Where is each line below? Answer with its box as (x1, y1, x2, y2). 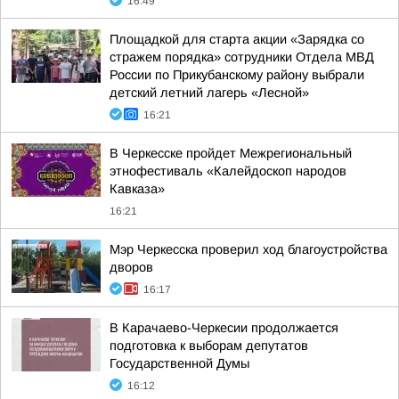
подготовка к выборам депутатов (110, 338, 308, 353)
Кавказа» (110, 182, 165, 196)
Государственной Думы (110, 356, 249, 370)
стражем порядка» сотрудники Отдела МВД (110, 50, 374, 64)
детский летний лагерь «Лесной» (110, 85, 309, 100)
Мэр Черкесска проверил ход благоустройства (110, 242, 387, 256)
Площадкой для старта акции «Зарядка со (110, 32, 364, 46)
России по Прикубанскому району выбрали (110, 68, 364, 82)
